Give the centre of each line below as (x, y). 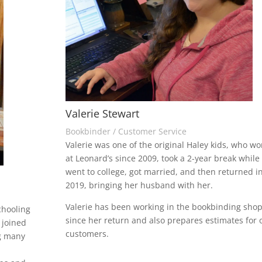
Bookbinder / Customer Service (126, 131)
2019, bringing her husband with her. (139, 185)
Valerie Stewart (102, 113)
